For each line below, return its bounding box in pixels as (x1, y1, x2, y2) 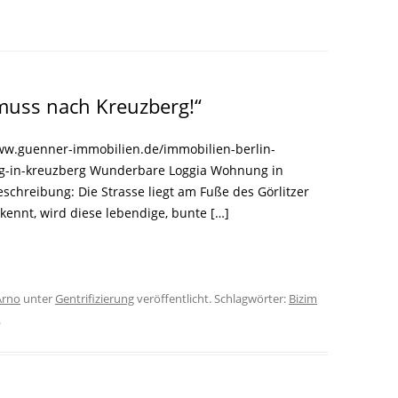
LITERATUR (52, 4, 103, 19)
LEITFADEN (269, 13, 320, 28)
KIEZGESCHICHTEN (35, 41, 120, 55)
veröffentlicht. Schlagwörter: (134, 291, 289, 307)
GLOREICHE (208, 4, 262, 19)
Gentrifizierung (55, 291, 134, 307)
